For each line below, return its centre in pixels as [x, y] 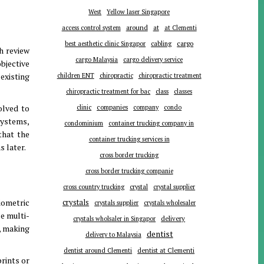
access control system [91, 28]
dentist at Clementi [166, 251]
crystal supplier [174, 187]
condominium [84, 123]
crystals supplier [117, 203]
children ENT [75, 76]
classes [183, 92]
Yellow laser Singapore [138, 12]
